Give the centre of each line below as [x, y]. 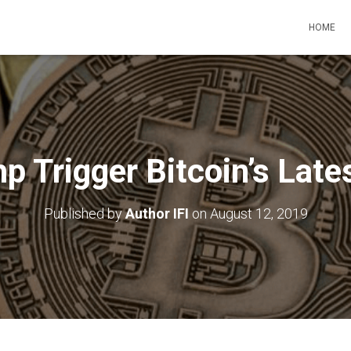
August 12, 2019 [259, 213]
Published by [84, 213]
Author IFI [157, 213]
